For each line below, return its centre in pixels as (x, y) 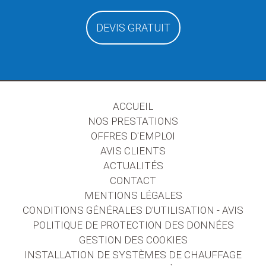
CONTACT (133, 181)
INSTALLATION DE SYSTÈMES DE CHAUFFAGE (133, 255)
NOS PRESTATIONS (133, 121)
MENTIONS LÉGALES (133, 196)
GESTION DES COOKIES (133, 240)
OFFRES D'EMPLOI (133, 136)
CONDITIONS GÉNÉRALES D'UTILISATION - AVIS (133, 210)
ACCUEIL (133, 107)
